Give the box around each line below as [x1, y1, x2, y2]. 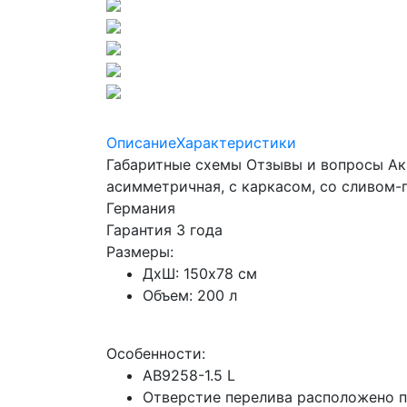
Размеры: [106, 243, 174, 262]
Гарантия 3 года [106, 221, 223, 240]
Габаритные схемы [106, 155, 246, 174]
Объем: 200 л [143, 286, 237, 305]
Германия [106, 199, 175, 218]
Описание [106, 134, 176, 153]
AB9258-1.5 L [143, 366, 235, 385]
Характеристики [176, 134, 296, 153]
